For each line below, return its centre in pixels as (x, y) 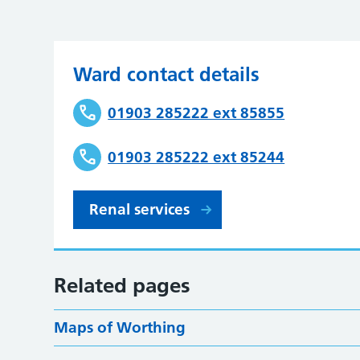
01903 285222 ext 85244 (196, 157)
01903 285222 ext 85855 (196, 112)
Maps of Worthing (120, 327)
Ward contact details (167, 74)
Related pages (123, 285)
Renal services (140, 209)
